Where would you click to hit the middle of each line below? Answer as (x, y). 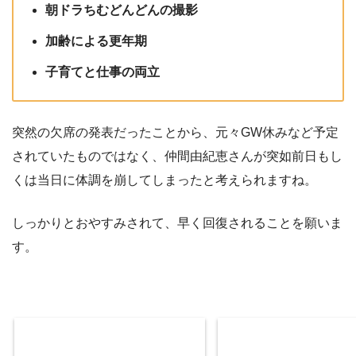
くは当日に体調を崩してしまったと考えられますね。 (164, 180)
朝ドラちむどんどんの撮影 (122, 10)
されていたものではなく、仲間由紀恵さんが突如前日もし (177, 157)
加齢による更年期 (96, 41)
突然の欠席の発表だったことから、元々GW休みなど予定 (175, 133)
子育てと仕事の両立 (103, 72)
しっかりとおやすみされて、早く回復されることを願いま (177, 223)
